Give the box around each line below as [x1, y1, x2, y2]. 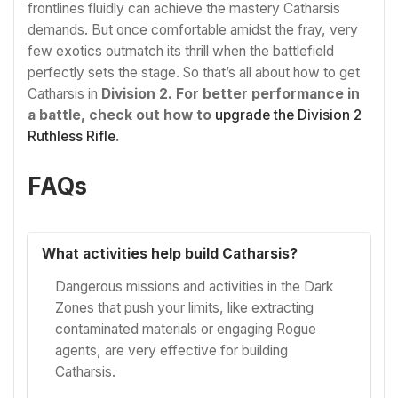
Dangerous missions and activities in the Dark [55, 277, 334, 295]
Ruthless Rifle [28, 127, 115, 145]
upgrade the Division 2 [215, 106, 362, 123]
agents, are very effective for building [55, 341, 289, 359]
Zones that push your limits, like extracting [55, 298, 314, 316]
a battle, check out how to [28, 106, 215, 123]
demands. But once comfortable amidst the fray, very [28, 20, 358, 38]
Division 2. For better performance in [101, 84, 360, 102]
